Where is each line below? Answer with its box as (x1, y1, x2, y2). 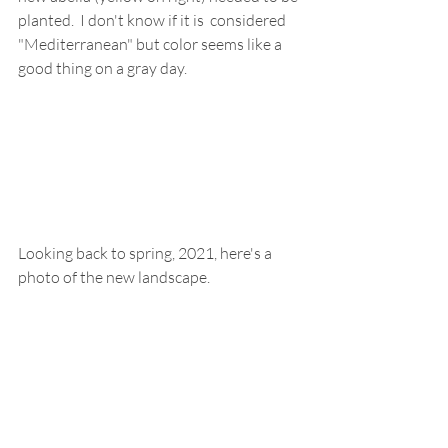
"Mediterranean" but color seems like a (18, 34, 285, 55)
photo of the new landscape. (18, 266, 210, 287)
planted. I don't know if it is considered (18, 10, 289, 31)
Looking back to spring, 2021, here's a (18, 242, 275, 263)
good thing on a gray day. (18, 58, 187, 79)
